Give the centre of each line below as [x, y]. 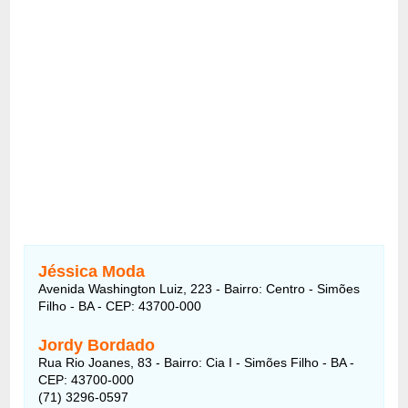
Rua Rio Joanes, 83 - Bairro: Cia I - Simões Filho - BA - [197, 362]
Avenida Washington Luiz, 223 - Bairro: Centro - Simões [199, 288]
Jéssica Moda [92, 271]
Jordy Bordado [97, 345]
